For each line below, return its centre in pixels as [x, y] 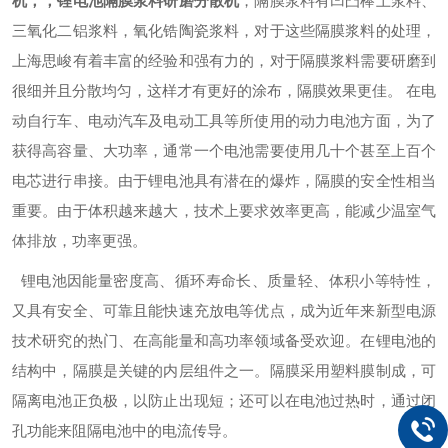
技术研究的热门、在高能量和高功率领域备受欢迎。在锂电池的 [224, 340]
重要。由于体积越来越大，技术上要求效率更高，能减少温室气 [224, 210]
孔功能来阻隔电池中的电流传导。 [124, 430]
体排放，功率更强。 [79, 240]
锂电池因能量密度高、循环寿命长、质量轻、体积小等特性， [226, 280]
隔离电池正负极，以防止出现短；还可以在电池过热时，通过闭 [224, 400]
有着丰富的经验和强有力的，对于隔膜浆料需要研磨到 [254, 60]
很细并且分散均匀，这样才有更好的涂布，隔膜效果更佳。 [207, 90]
